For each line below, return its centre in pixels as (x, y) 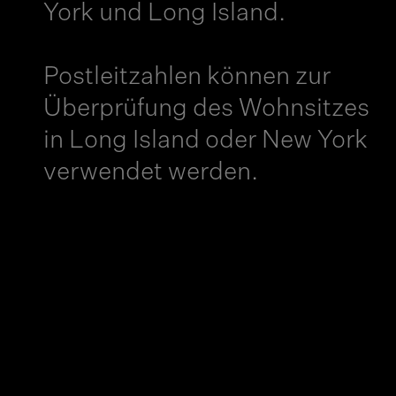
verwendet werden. (150, 172)
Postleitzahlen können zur (187, 77)
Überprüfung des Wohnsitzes (206, 109)
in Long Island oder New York (205, 141)
